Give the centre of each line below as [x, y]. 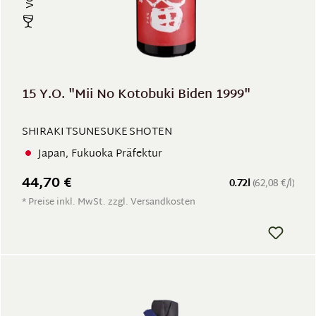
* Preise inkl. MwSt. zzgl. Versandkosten [109, 202]
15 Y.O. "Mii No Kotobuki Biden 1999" [136, 95]
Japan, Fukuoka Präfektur [100, 154]
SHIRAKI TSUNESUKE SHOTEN [97, 132]
